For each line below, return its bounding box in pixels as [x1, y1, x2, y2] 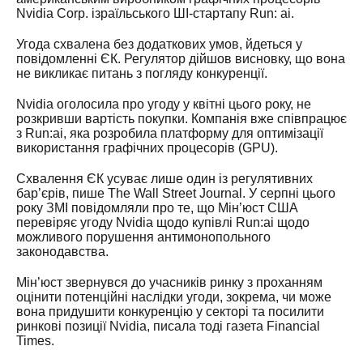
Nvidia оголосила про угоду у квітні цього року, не [16, 96, 311, 111]
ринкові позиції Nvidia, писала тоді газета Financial [16, 318, 320, 333]
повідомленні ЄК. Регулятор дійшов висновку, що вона [16, 51, 345, 66]
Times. [16, 333, 54, 348]
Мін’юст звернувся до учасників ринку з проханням [16, 275, 322, 289]
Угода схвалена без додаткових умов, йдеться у [16, 36, 302, 51]
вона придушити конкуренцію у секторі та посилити [16, 304, 324, 318]
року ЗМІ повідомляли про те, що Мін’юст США [16, 200, 298, 215]
